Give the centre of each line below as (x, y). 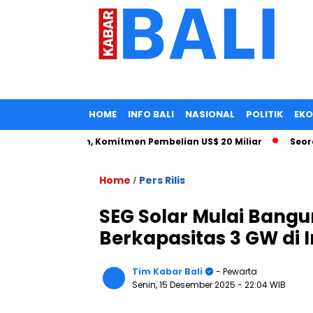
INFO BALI (151, 114)
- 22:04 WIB (262, 285)
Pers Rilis (162, 180)
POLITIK (264, 114)
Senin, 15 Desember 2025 (185, 285)
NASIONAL (210, 114)
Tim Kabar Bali (167, 271)
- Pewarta (235, 271)
